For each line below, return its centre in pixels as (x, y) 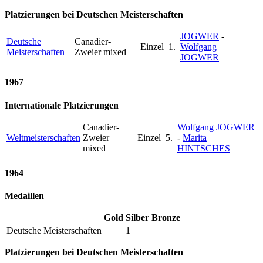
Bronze (166, 218)
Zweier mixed (100, 52)
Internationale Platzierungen (62, 105)
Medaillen (24, 196)
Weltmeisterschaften (43, 137)
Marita (195, 137)
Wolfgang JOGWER (216, 127)
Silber (137, 218)
